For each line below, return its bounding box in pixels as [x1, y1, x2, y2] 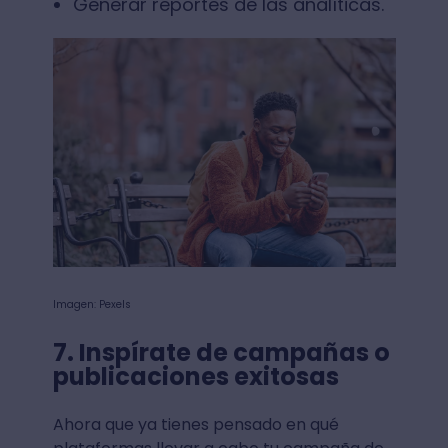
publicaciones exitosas [52, 360, 344, 394]
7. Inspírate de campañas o [52, 336, 390, 370]
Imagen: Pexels [52, 297, 131, 313]
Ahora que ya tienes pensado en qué [52, 413, 339, 437]
